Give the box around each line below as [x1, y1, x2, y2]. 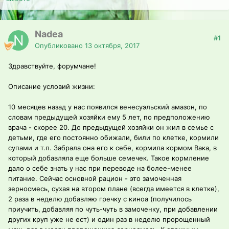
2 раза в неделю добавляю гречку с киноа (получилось [8, 195, 192, 203]
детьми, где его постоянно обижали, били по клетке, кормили [8, 133, 219, 142]
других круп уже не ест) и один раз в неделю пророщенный [8, 215, 210, 224]
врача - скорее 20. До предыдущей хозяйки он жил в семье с [8, 123, 214, 132]
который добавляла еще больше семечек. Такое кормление [8, 154, 209, 163]
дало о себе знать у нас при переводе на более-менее [8, 164, 192, 173]
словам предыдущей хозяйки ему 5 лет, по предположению [8, 113, 210, 122]
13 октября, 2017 [85, 41, 140, 50]
